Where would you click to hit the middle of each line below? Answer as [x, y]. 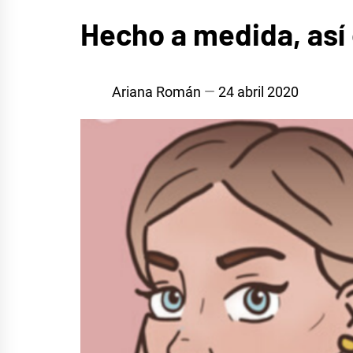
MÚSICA [106, 16]
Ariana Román [156, 92]
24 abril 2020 [258, 92]
